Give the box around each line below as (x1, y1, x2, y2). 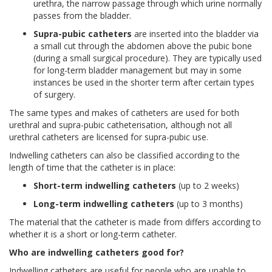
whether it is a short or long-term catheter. (9, 228, 177, 240)
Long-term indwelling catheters (33, 197, 174, 209)
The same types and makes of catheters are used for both (9, 106, 239, 118)
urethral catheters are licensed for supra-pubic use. (9, 131, 208, 143)
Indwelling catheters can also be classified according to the (9, 149, 240, 161)
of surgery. (33, 88, 75, 100)
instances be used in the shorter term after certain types (33, 76, 254, 88)
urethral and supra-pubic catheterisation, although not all (9, 118, 232, 131)
